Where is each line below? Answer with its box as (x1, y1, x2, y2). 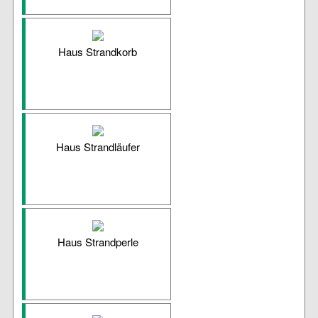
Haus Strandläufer (55, 139, 140, 155)
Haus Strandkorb (58, 44, 138, 60)
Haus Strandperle (57, 234, 138, 250)
